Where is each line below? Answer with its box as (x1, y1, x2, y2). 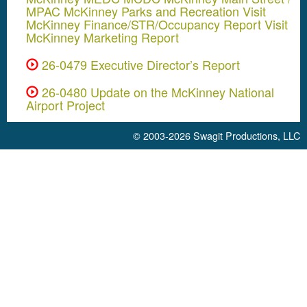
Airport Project (26, 95, 105, 114)
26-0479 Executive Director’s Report (38, 55, 240, 73)
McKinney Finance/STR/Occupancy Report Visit (26, 14, 288, 33)
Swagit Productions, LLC (193, 127, 300, 143)
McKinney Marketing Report (26, 27, 179, 46)
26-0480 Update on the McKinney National (38, 82, 274, 101)
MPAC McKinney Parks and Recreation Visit (26, 1, 266, 20)
